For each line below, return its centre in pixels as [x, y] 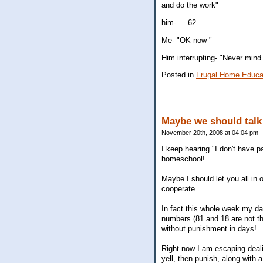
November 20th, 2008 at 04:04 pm [210, 132]
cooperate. [179, 188]
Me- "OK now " [187, 41]
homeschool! [183, 159]
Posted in [179, 75]
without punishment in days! [209, 228]
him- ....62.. [181, 23]
